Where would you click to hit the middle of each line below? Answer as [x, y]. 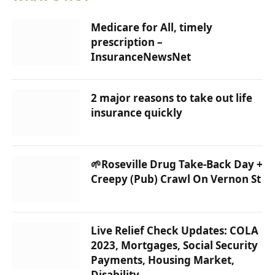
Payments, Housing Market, [163, 260]
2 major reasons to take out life [172, 98]
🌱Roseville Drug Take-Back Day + [177, 165]
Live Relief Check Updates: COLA [175, 231]
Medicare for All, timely [152, 28]
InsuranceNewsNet [141, 57]
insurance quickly [137, 113]
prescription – [127, 42]
